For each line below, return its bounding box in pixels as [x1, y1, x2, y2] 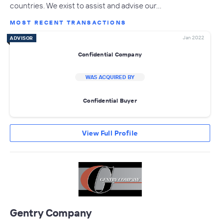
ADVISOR [10, 35, 33, 42]
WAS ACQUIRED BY [85, 74, 135, 81]
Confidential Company [78, 50, 142, 58]
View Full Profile [82, 129, 138, 138]
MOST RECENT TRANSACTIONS [10, 19, 127, 27]
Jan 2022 [183, 34, 204, 41]
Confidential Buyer [83, 96, 137, 104]
